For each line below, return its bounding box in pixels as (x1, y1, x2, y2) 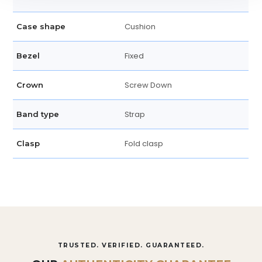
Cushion (125, 21, 156, 33)
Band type (16, 109, 60, 119)
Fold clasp (125, 138, 164, 150)
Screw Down (125, 80, 173, 91)
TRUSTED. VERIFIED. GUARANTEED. (57, 242, 205, 250)
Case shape (16, 22, 66, 32)
